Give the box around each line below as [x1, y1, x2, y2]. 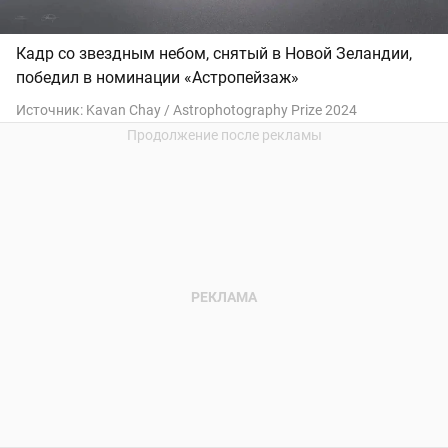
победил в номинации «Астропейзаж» [16, 68, 299, 88]
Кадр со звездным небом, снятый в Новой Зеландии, [16, 44, 412, 64]
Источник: [16, 102, 86, 119]
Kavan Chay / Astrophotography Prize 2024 [86, 102, 357, 119]
